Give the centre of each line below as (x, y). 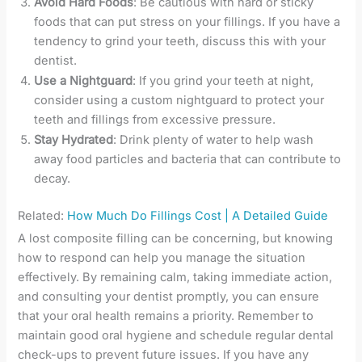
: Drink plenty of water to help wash (214, 140)
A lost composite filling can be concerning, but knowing (176, 238)
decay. (53, 179)
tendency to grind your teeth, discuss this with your (180, 42)
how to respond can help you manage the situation (162, 257)
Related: (43, 215)
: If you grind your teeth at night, (223, 81)
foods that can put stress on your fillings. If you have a (187, 22)
